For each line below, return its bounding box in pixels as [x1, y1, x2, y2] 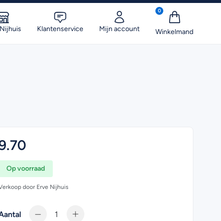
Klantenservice [37, 25, 83, 32]
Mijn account [99, 25, 140, 32]
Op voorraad [6, 164, 45, 173]
